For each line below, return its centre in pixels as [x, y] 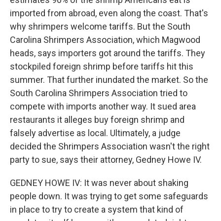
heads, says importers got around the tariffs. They [108, 53]
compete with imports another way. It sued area [103, 106]
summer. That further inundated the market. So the [109, 80]
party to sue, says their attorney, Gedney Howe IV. [106, 160]
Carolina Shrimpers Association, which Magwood [105, 40]
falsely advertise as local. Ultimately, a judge [95, 133]
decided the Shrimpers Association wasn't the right [110, 146]
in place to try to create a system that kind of [97, 209]
